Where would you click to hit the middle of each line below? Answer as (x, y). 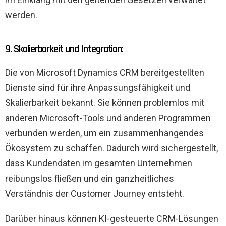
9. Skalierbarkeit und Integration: (64, 49)
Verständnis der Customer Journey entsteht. (95, 193)
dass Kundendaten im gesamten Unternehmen (99, 163)
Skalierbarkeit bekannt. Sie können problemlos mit (105, 102)
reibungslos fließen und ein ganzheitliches (90, 178)
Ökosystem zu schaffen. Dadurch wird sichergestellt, (111, 148)
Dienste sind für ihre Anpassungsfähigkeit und (98, 87)
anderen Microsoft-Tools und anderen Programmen (108, 118)
